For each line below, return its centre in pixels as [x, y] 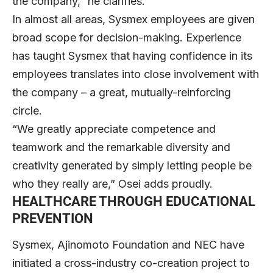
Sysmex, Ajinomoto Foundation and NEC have [128, 244]
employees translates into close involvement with [136, 74]
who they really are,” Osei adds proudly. [112, 183]
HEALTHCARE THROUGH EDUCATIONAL [134, 201]
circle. [27, 110]
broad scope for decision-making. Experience [127, 37]
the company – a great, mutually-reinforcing [122, 92]
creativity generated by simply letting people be [132, 165]
